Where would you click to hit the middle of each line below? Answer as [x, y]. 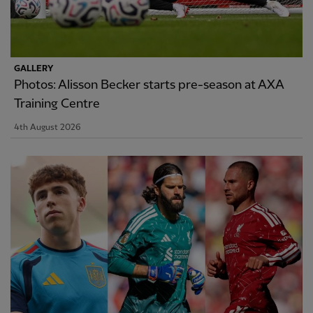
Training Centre [57, 103]
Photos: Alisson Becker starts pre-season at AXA [149, 85]
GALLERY [34, 68]
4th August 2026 [47, 127]
